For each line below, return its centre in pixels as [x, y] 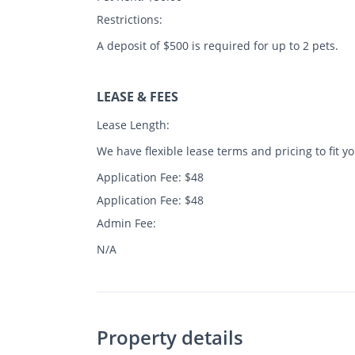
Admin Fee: [126, 223]
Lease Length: [133, 124]
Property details [170, 337]
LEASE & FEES [137, 96]
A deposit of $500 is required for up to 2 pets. [218, 45]
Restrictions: [130, 19]
